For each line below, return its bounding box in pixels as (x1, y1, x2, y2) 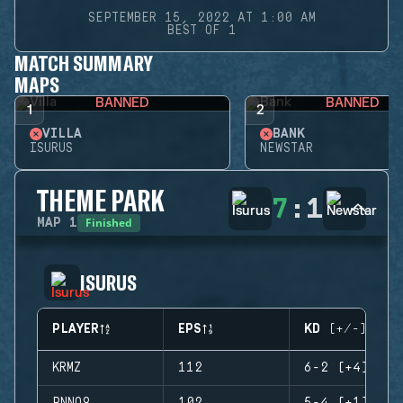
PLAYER (52, 322, 99, 336)
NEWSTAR (260, 141, 313, 156)
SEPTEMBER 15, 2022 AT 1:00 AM (87, 11, 316, 25)
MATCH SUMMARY (14, 49, 153, 76)
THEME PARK (37, 183, 166, 217)
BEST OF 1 (166, 23, 237, 38)
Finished (85, 215, 132, 230)
